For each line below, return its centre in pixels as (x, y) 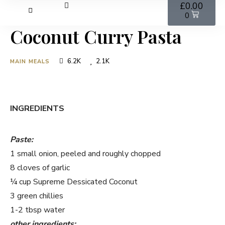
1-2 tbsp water (37, 210)
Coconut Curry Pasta (96, 36)
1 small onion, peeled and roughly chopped (85, 154)
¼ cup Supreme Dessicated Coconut (74, 182)
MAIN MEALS (30, 62)
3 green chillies (37, 196)
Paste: (22, 140)
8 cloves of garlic (40, 168)
